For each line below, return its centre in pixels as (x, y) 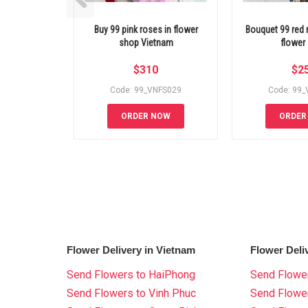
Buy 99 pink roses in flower (146, 30)
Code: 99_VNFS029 (146, 90)
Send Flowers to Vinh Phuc (131, 294)
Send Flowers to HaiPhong (131, 275)
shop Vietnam (146, 43)
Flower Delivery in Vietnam (131, 250)
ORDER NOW (146, 117)
